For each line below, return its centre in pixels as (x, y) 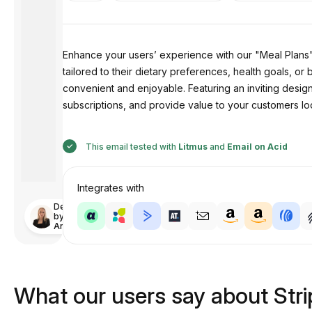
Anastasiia (75, 226)
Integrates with (110, 188)
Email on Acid (257, 147)
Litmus (193, 147)
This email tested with (131, 147)
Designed (74, 206)
